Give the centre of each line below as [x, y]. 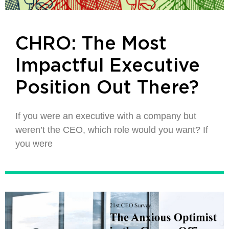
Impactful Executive [108, 66]
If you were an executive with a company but [106, 116]
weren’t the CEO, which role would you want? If [112, 130]
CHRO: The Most [91, 44]
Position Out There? [107, 88]
